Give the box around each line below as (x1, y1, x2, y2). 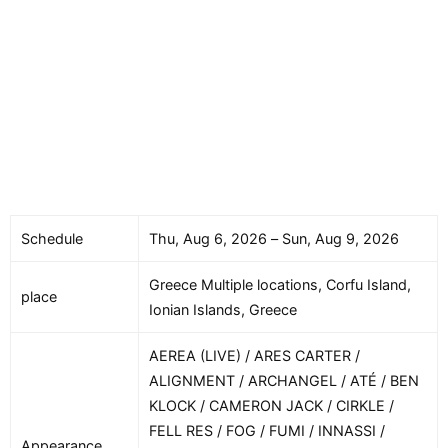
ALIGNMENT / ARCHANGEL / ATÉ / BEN (149, 372, 419, 390)
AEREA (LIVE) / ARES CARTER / (149, 347, 360, 365)
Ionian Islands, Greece (149, 301, 297, 319)
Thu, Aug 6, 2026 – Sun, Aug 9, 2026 (149, 230, 399, 248)
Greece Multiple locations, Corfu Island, (149, 276, 411, 294)
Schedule (21, 230, 83, 248)
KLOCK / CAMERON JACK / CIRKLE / (149, 397, 394, 415)
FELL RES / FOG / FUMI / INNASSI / (149, 422, 385, 440)
